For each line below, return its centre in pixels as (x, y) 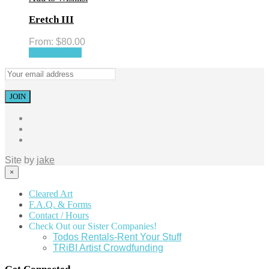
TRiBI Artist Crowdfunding (108, 247)
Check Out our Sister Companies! (93, 226)
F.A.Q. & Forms (60, 204)
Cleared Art (51, 193)
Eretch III (51, 20)
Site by (21, 160)
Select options (55, 52)
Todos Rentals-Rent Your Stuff (117, 237)
